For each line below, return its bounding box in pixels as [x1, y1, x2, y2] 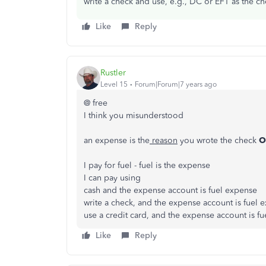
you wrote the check [178, 135, 259, 145]
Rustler [100, 67, 126, 78]
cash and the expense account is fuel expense [84, 185, 257, 195]
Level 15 [100, 80, 128, 88]
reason [150, 135, 178, 145]
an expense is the [84, 135, 150, 145]
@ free [84, 98, 107, 108]
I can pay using [84, 173, 141, 183]
